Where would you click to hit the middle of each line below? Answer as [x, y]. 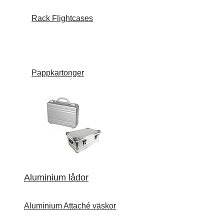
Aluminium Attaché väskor [70, 206]
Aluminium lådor [56, 178]
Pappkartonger [58, 72]
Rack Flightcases [62, 18]
